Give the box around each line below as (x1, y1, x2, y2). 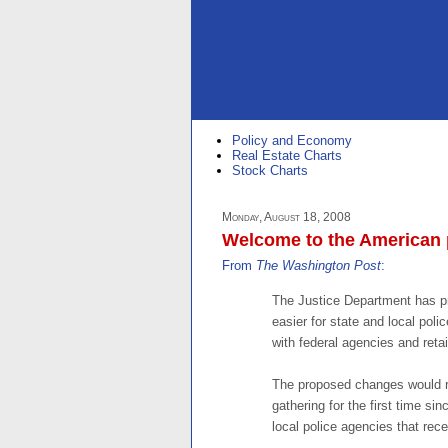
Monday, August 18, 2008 (222, 209, 351, 224)
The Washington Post (256, 258, 381, 274)
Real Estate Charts (232, 148, 342, 164)
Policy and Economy (232, 133, 352, 149)
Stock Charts (232, 163, 308, 179)
